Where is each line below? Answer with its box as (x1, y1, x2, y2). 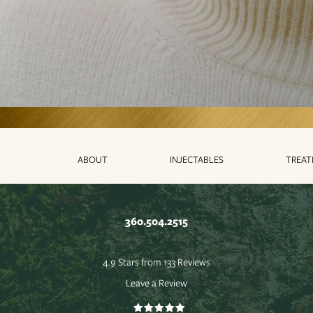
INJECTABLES (170, 153, 224, 166)
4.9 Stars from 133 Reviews (103, 254, 210, 268)
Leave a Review (126, 275, 187, 289)
